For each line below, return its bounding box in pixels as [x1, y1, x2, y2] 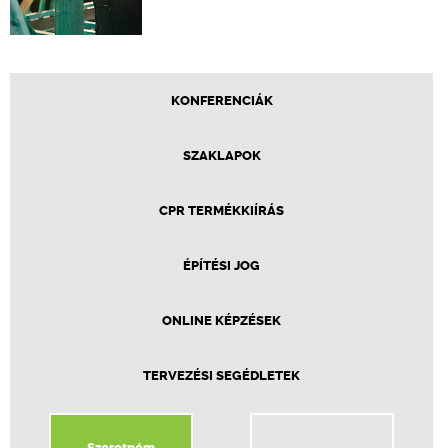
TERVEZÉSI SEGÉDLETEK [143, 367, 300, 383]
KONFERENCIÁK [170, 92, 273, 108]
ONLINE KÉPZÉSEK [162, 312, 281, 328]
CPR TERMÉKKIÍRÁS [159, 202, 284, 218]
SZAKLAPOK [182, 147, 261, 163]
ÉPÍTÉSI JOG [183, 257, 260, 273]
